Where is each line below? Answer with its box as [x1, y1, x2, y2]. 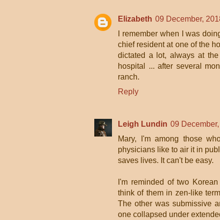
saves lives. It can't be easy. [118, 156, 214, 165]
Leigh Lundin [118, 120, 167, 128]
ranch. [118, 73, 139, 81]
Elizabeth [118, 15, 152, 23]
